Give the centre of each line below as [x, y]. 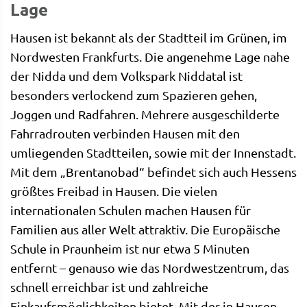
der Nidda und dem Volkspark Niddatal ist [126, 75]
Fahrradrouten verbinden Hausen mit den [125, 133]
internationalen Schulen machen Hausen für [131, 210]
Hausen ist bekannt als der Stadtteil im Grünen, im [149, 37]
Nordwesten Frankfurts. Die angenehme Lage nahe [150, 56]
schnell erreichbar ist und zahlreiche [109, 286]
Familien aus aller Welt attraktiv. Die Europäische [145, 229]
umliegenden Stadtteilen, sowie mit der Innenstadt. [153, 152]
